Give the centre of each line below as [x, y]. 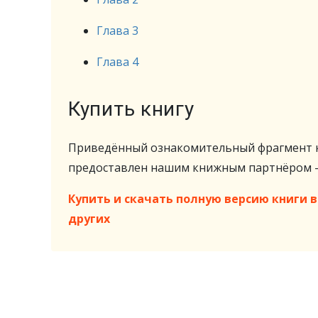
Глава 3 [117, 31]
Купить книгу [131, 109]
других [89, 219]
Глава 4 [117, 62]
